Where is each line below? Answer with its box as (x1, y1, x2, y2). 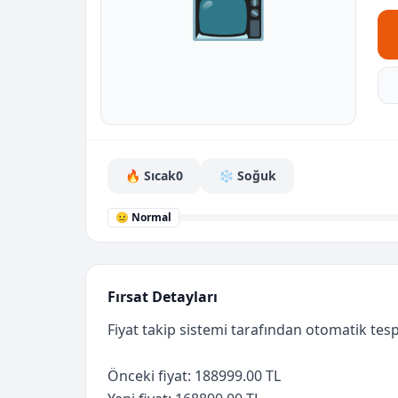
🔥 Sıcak (125, 167, 176, 184)
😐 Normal (115, 210, 171, 225)
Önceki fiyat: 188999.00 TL (107, 366, 281, 386)
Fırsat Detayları (107, 287, 218, 306)
